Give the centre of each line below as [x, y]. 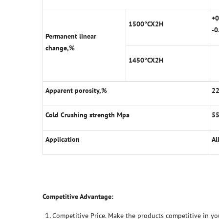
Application [63, 140]
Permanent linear [71, 36]
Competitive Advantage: [78, 197]
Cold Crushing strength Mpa [88, 115]
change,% [60, 48]
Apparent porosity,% [76, 91]
